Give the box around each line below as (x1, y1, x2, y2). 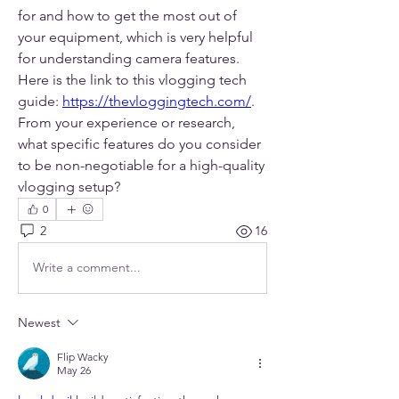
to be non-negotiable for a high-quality (18, 156, 265, 174)
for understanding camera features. (18, 49, 240, 67)
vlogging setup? (18, 177, 120, 195)
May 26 (57, 362, 91, 377)
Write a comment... (33, 259, 141, 276)
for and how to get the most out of (18, 6, 237, 24)
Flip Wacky (57, 349, 109, 363)
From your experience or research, (18, 113, 235, 131)
